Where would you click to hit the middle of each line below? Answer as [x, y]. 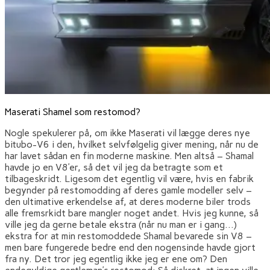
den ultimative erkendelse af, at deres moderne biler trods [128, 201]
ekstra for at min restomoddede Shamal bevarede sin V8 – [128, 236]
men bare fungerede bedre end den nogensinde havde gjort [130, 247]
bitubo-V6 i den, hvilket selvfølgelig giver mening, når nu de [132, 144]
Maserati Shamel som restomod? [73, 111]
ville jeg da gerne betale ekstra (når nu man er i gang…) [121, 224]
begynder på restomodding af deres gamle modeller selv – [128, 190]
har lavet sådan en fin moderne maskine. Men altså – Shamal [129, 155]
